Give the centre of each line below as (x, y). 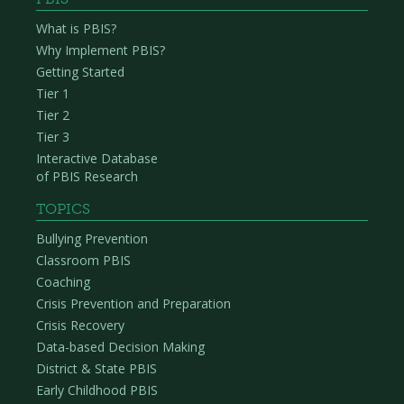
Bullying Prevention (92, 239)
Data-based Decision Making (120, 347)
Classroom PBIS (83, 261)
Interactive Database (97, 159)
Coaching (63, 282)
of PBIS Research (87, 177)
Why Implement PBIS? (101, 50)
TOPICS (63, 209)
